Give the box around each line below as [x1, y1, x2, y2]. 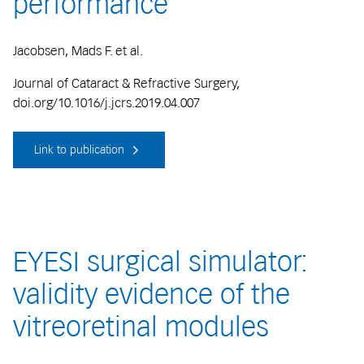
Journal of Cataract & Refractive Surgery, [13, 75, 240, 91]
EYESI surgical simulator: [13, 245, 307, 279]
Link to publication [34, 143, 128, 157]
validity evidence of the [13, 278, 290, 311]
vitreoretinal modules [13, 310, 269, 344]
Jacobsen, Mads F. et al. [13, 42, 143, 58]
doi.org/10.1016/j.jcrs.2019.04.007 [13, 94, 200, 110]
